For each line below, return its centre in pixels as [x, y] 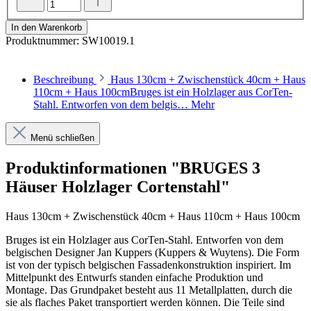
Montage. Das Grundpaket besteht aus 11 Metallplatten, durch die [149, 290]
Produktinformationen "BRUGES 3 [133, 168]
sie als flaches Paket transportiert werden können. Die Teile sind [145, 303]
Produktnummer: [44, 41]
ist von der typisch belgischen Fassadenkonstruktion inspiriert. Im [148, 265]
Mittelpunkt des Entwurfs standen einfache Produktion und [134, 278]
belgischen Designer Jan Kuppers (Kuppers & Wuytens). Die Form [152, 253]
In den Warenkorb [47, 28]
